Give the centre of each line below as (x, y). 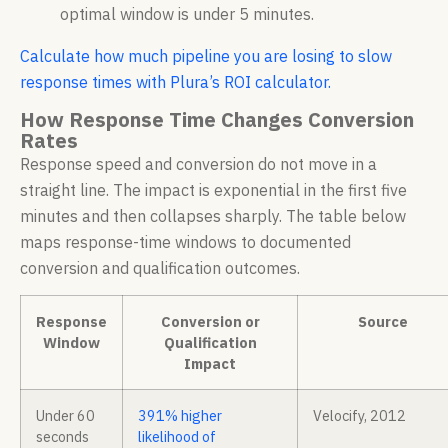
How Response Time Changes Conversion (217, 120)
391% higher (180, 416)
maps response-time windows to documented (185, 242)
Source (382, 322)
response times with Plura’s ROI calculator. (175, 81)
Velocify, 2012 (359, 416)
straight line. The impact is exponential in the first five (213, 190)
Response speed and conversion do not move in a (198, 164)
